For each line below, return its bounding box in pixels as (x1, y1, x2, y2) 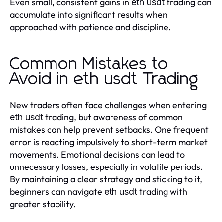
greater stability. (10, 198, 76, 210)
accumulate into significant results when (10, 9, 167, 21)
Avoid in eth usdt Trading (10, 71, 199, 88)
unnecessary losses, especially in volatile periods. (10, 161, 203, 173)
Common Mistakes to (10, 56, 168, 73)
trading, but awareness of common (43, 111, 183, 123)
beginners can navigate (10, 186, 104, 198)
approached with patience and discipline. (10, 21, 171, 33)
